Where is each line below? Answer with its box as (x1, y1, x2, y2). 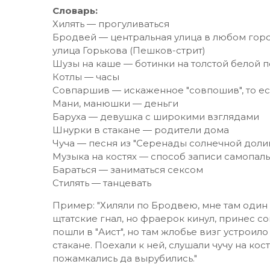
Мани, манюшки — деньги (52, 98, 178, 109)
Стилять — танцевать (52, 177, 151, 189)
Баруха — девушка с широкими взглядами (52, 111, 259, 122)
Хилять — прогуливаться (52, 18, 169, 30)
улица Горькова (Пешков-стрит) (52, 45, 206, 56)
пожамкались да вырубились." (52, 253, 197, 264)
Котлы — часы (52, 71, 119, 83)
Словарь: (52, 5, 98, 16)
